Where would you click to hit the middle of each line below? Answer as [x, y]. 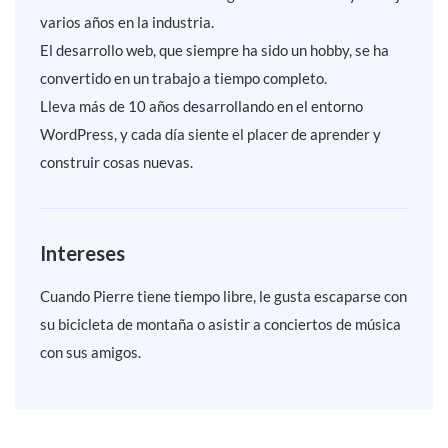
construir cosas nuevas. [116, 162]
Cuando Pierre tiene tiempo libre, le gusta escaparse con [223, 296]
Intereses [82, 253]
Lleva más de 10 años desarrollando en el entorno [201, 106]
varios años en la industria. [127, 22]
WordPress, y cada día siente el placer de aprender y [210, 134]
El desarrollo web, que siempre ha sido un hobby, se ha [214, 50]
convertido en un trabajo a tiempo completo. [183, 78]
